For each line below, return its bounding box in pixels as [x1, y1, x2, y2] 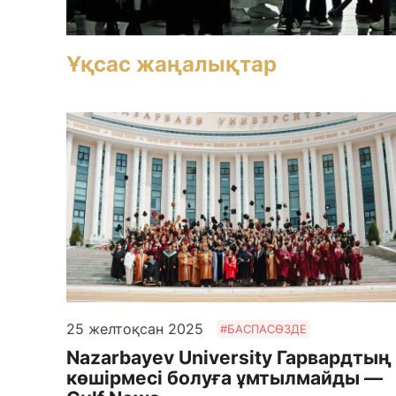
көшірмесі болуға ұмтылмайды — [66, 366, 384, 389]
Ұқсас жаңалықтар [66, 50, 278, 77]
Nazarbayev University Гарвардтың [66, 346, 392, 369]
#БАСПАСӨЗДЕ [220, 322, 308, 337]
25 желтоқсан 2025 [66, 319, 204, 338]
